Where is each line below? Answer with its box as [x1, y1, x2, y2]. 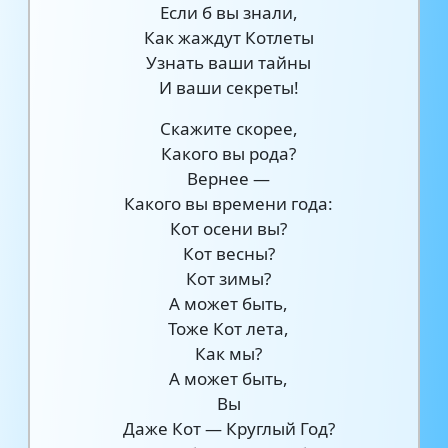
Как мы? [195, 342, 263, 365]
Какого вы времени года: [124, 192, 334, 215]
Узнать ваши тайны [146, 51, 312, 74]
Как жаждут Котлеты [143, 26, 314, 49]
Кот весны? [182, 242, 275, 265]
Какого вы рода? [161, 142, 297, 165]
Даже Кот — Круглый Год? [122, 417, 335, 440]
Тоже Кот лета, [168, 317, 290, 340]
